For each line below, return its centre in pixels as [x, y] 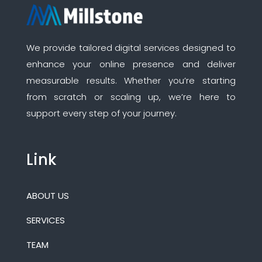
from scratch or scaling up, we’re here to [131, 96]
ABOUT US [47, 195]
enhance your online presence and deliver [131, 64]
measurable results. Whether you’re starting [131, 80]
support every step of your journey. [101, 113]
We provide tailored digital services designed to [131, 47]
